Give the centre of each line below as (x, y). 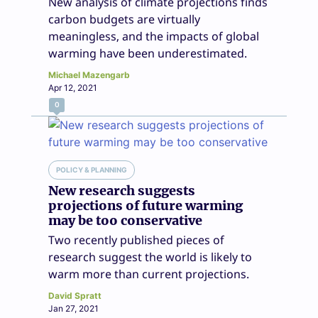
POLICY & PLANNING (92, 169)
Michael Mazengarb (89, 75)
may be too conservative (125, 220)
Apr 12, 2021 (73, 87)
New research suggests (122, 190)
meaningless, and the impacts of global (154, 36)
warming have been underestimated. (148, 53)
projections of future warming (146, 205)
